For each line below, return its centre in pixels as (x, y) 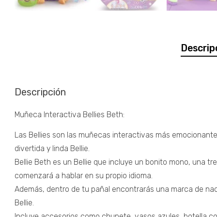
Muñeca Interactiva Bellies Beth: (70, 114)
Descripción (40, 92)
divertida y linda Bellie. (52, 148)
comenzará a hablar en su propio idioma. (84, 175)
